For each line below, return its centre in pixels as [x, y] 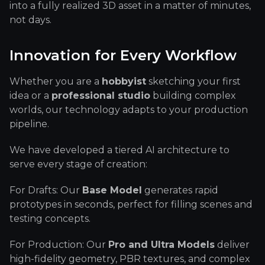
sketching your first [193, 81]
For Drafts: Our [46, 190]
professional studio [101, 95]
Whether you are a [56, 81]
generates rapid [180, 190]
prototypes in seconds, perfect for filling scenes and [131, 204]
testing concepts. [50, 218]
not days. [30, 20]
